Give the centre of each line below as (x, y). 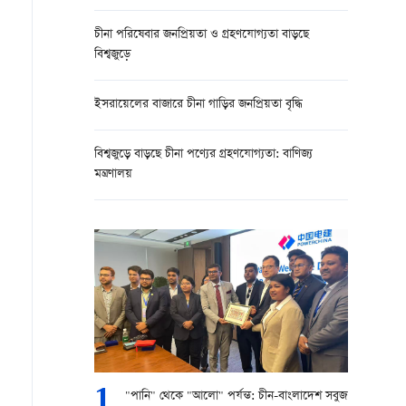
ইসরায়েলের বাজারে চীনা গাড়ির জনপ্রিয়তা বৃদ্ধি (198, 105)
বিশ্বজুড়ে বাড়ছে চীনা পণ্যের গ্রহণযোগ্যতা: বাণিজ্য (203, 155)
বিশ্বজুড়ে (112, 55)
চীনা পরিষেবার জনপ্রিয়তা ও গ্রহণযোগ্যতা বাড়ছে (202, 35)
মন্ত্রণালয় (113, 174)
